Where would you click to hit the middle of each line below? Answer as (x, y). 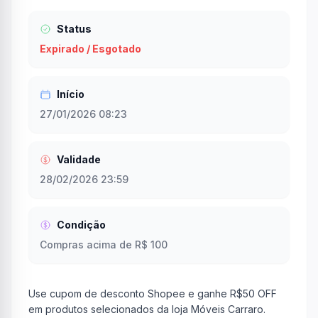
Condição (81, 225)
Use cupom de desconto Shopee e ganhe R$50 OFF (153, 294)
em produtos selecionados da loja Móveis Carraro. (147, 309)
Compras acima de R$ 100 (104, 245)
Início (71, 94)
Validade (79, 159)
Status (74, 29)
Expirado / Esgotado (91, 49)
